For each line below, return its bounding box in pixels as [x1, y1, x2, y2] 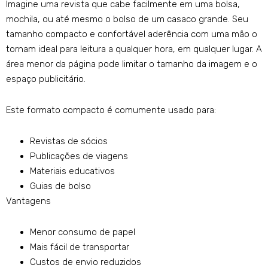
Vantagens [6, 196, 51, 207]
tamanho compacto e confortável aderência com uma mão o [6, 29, 257, 40]
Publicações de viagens [30, 151, 128, 162]
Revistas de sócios [30, 136, 108, 147]
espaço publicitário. [6, 74, 86, 85]
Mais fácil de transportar [30, 242, 129, 253]
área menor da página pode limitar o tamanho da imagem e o [6, 59, 257, 70]
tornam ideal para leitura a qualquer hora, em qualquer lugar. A [6, 44, 262, 55]
